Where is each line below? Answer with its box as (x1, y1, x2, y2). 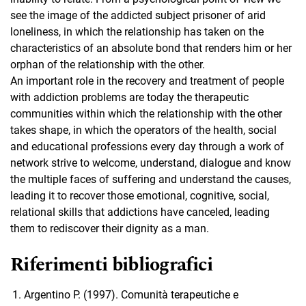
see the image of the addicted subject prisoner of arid (10, 8, 266, 22)
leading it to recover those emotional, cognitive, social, (10, 189, 269, 202)
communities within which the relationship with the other (10, 107, 282, 120)
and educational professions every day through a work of (10, 139, 284, 153)
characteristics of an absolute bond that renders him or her (10, 41, 292, 55)
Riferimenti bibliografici (10, 249, 213, 279)
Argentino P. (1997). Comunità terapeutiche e (24, 288, 238, 301)
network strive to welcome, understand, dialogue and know (10, 156, 291, 169)
